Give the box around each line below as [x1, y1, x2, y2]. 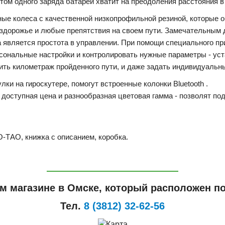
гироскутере [26, 79, 67, 88]
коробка [98, 133, 126, 142]
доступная [2, 91, 38, 100]
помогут [71, 79, 98, 88]
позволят [179, 91, 211, 100]
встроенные [100, 79, 142, 88]
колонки [144, 79, 171, 88]
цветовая [118, 91, 150, 100]
